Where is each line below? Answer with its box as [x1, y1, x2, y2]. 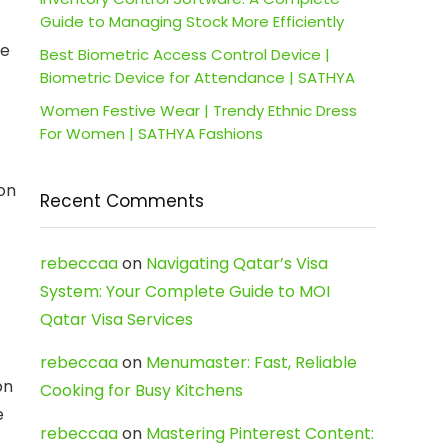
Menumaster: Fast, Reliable [146, 351, 357, 374]
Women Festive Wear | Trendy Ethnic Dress [40, 100, 357, 121]
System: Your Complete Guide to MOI [40, 280, 330, 303]
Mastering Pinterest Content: [146, 422, 374, 445]
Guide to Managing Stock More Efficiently [40, 11, 344, 32]
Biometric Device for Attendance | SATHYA [40, 67, 355, 88]
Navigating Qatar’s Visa [146, 252, 328, 275]
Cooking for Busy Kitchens [40, 379, 243, 402]
